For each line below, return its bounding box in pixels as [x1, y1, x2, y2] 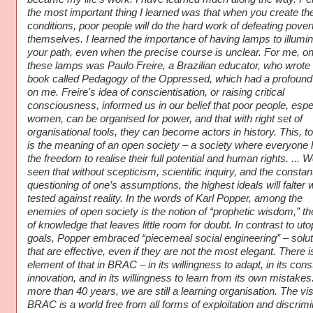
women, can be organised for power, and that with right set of [27, 113, 303, 125]
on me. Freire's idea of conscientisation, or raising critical [27, 87, 284, 99]
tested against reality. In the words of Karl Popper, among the [27, 193, 303, 205]
